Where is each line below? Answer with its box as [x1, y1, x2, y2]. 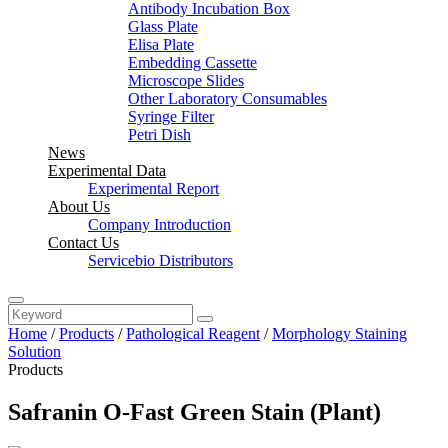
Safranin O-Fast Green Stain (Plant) [8, 398, 381, 425]
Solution [8, 343, 61, 360]
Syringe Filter [128, 108, 214, 125]
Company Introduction [88, 216, 231, 233]
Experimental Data [48, 162, 166, 179]
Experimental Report [88, 180, 219, 197]
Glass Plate [128, 18, 198, 35]
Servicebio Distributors [88, 252, 233, 269]
